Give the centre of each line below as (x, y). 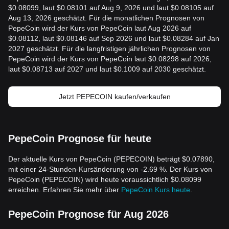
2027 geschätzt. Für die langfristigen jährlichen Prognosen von (109, 49)
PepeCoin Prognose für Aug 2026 (88, 214)
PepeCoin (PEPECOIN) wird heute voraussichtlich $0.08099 (105, 179)
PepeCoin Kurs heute (156, 190)
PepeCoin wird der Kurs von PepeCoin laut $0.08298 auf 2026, (110, 59)
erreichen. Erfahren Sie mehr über (65, 190)
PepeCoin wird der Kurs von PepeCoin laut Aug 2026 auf (100, 28)
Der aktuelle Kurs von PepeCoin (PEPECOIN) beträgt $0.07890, (111, 159)
